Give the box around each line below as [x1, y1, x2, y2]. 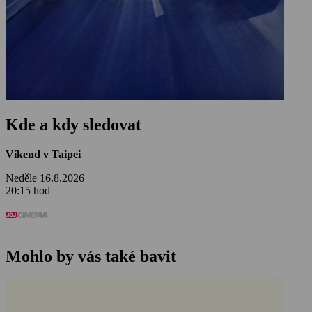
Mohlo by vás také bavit [6, 247, 176, 265]
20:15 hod [6, 185, 50, 197]
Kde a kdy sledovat [6, 116, 141, 134]
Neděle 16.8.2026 [6, 172, 84, 185]
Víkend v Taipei [6, 148, 81, 161]
